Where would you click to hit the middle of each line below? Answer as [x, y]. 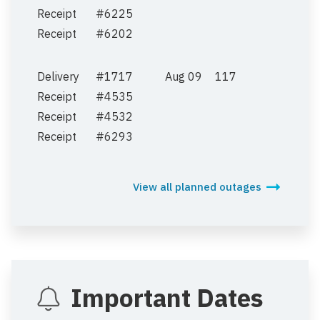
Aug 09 [184, 76]
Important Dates [167, 297]
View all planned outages [197, 186]
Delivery [58, 76]
